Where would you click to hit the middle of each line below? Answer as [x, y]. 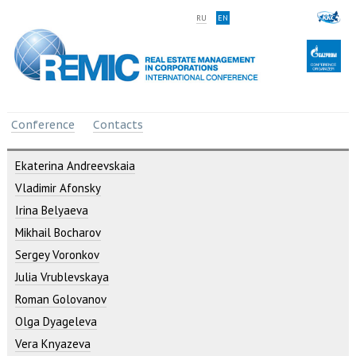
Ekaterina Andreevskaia [75, 165]
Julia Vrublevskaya [62, 277]
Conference [43, 124]
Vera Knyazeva [52, 343]
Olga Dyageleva [56, 321]
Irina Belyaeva [51, 210]
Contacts [118, 124]
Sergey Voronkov [57, 254]
